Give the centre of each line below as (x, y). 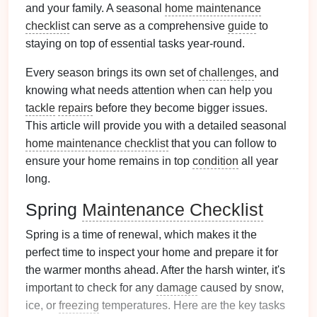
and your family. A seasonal (95, 8)
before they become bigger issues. (180, 108)
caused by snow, (241, 288)
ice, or (42, 305)
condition (215, 161)
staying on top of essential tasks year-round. (135, 44)
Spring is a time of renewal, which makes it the (141, 235)
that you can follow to (223, 143)
